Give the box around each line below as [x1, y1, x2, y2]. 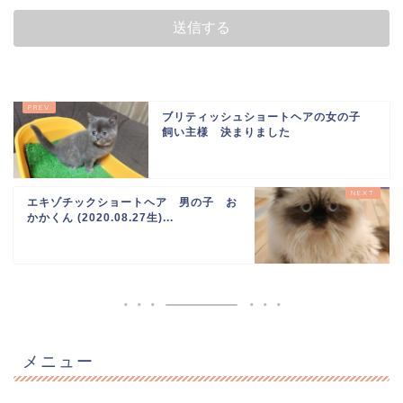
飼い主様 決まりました [162, 125, 291, 139]
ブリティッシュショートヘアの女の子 [162, 110, 372, 123]
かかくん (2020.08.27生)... [27, 210, 174, 224]
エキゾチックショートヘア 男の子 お [27, 195, 237, 209]
